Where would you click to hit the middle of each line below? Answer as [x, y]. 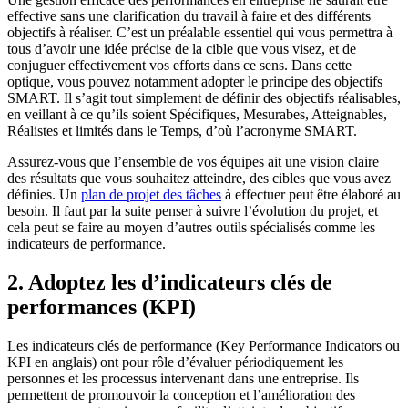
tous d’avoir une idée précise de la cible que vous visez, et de [182, 49]
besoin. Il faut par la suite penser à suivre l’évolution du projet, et [193, 211]
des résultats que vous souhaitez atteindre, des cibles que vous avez [199, 178]
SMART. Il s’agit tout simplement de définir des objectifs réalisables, [204, 98]
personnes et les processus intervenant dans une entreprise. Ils [183, 379]
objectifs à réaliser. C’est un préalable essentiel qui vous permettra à [200, 33]
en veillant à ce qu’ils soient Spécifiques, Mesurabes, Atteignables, [197, 115]
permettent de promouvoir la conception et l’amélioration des [181, 395]
